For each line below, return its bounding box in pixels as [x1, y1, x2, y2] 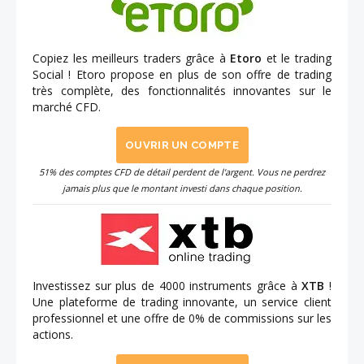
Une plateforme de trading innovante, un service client [32, 294, 331, 310]
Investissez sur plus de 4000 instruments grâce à [32, 278, 302, 294]
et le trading [262, 50, 332, 67]
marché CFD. [32, 99, 101, 115]
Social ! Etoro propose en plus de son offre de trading [32, 67, 331, 83]
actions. [32, 327, 73, 343]
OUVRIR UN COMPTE [124, 139, 240, 152]
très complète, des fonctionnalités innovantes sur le [32, 83, 331, 99]
